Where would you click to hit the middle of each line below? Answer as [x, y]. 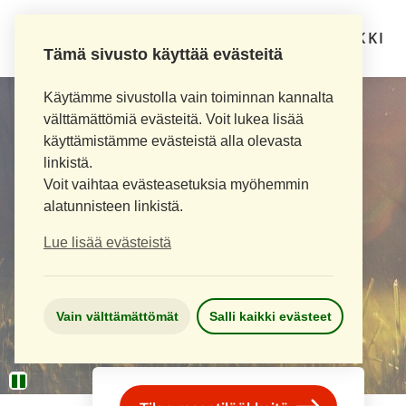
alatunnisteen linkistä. [113, 206]
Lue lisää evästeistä [107, 242]
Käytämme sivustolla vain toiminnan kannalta [188, 97]
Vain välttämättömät [117, 316]
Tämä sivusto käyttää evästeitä [163, 54]
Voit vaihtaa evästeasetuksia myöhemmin [176, 184]
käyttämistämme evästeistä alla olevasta [173, 141]
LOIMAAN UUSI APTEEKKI [274, 38]
